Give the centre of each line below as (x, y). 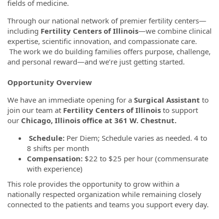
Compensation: (55, 158)
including (24, 31)
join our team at (35, 110)
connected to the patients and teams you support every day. (108, 204)
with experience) (56, 168)
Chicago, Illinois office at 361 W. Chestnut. (101, 120)
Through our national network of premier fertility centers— (107, 20)
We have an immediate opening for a (70, 99)
